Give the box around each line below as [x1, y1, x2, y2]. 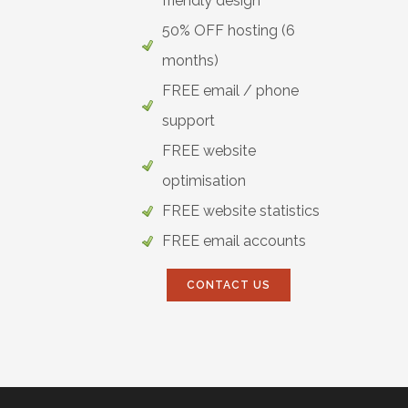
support [162, 111, 215, 129]
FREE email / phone [162, 81, 299, 99]
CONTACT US [187, 278, 270, 291]
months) [162, 51, 219, 69]
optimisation [162, 171, 246, 189]
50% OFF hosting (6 [162, 21, 295, 39]
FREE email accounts [162, 231, 306, 250]
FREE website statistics [162, 201, 320, 219]
